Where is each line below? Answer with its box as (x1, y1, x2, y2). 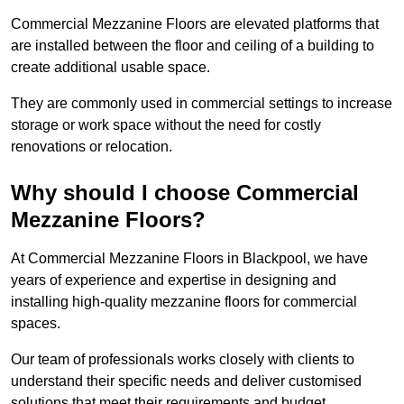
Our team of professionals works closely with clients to (11, 352, 354, 368)
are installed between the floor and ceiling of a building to (11, 38, 374, 54)
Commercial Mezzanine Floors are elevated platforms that (11, 16, 379, 32)
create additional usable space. (11, 60, 210, 76)
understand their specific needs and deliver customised (11, 373, 362, 390)
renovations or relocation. (11, 139, 172, 155)
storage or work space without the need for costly (11, 117, 321, 133)
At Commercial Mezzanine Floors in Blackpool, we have (11, 251, 368, 267)
